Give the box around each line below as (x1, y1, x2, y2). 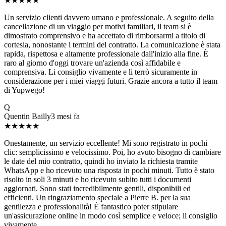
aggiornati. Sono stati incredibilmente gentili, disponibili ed (4, 184, 191, 193)
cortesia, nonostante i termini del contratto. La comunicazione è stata (4, 40, 220, 49)
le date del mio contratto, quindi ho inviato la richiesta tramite (4, 157, 198, 166)
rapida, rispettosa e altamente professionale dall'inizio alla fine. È (4, 49, 208, 59)
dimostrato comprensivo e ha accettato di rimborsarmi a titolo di (4, 31, 205, 40)
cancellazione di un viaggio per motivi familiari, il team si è (4, 22, 191, 31)
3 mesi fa (51, 112, 80, 121)
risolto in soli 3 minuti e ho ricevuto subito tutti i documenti (4, 175, 191, 184)
